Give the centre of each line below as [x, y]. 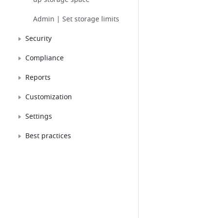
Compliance [45, 58]
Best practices [48, 136]
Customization [49, 97]
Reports [38, 78]
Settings [39, 117]
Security [38, 39]
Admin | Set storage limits [76, 19]
